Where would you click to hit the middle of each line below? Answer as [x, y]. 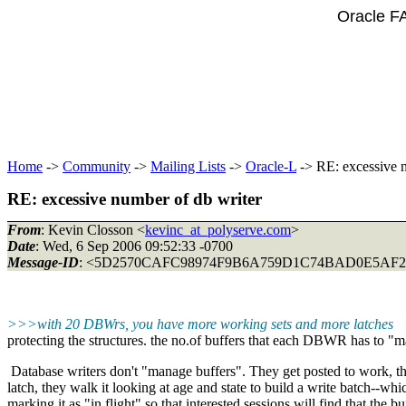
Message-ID [43, 262]
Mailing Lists [188, 166]
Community [97, 166]
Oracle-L [271, 166]
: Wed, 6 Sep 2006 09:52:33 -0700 [134, 246]
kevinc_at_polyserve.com [218, 229]
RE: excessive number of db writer [135, 199]
